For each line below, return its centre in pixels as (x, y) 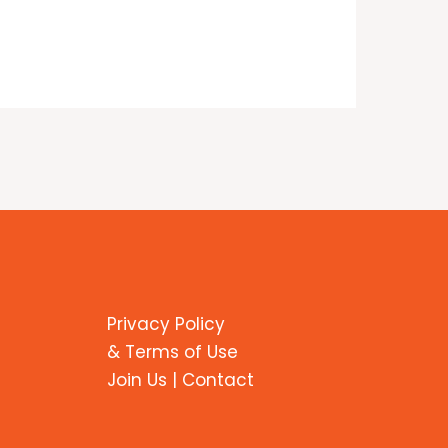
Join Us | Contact (181, 379)
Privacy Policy (166, 323)
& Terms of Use (173, 351)
